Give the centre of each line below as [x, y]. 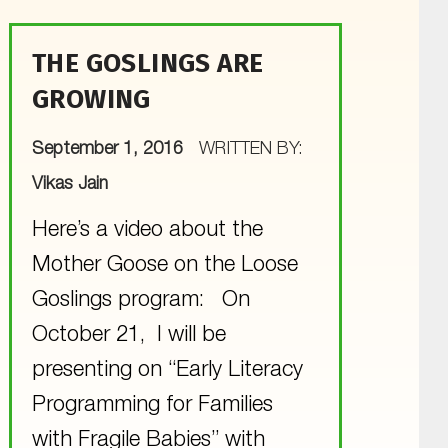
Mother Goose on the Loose [164, 265]
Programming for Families [152, 405]
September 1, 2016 [109, 149]
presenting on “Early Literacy [167, 370]
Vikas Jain [69, 184]
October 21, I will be [128, 335]
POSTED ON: [47, 133]
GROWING [91, 99]
